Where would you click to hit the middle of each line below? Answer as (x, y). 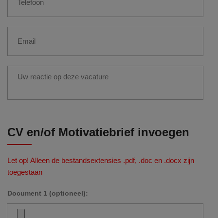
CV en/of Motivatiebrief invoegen (98, 132)
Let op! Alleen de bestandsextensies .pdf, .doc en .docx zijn (101, 160)
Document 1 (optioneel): (48, 193)
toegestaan (25, 172)
